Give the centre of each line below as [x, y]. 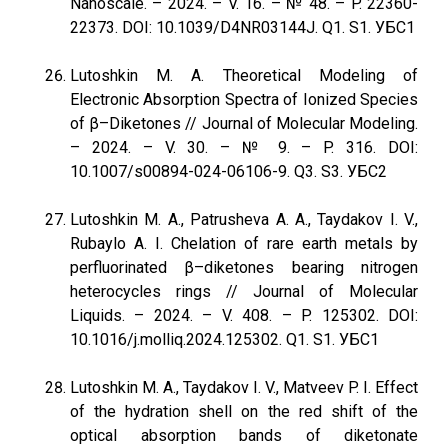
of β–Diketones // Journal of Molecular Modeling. [244, 123]
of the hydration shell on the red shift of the [244, 411]
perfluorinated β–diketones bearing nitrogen [244, 267]
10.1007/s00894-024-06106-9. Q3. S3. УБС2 [228, 171]
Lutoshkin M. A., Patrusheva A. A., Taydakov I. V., [244, 219]
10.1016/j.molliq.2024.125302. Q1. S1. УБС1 [224, 339]
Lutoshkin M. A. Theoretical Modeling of [244, 75]
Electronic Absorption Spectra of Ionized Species [244, 99]
